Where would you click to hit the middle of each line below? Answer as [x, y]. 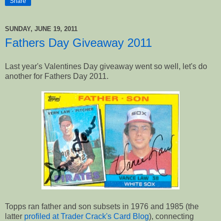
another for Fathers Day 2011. [57, 76]
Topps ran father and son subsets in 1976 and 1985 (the [102, 206]
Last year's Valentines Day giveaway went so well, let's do [106, 66]
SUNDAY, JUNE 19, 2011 [41, 29]
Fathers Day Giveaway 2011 [78, 42]
